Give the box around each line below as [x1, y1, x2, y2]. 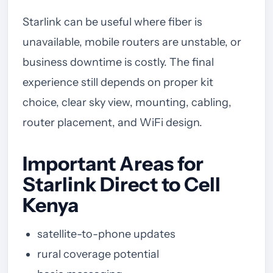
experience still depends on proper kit [23, 75, 213, 89]
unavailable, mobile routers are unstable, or [23, 35, 241, 49]
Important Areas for [23, 151, 204, 175]
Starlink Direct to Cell [23, 172, 221, 196]
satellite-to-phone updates [37, 227, 175, 241]
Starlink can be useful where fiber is [23, 15, 202, 29]
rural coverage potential [37, 247, 159, 261]
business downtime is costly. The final [23, 55, 214, 69]
